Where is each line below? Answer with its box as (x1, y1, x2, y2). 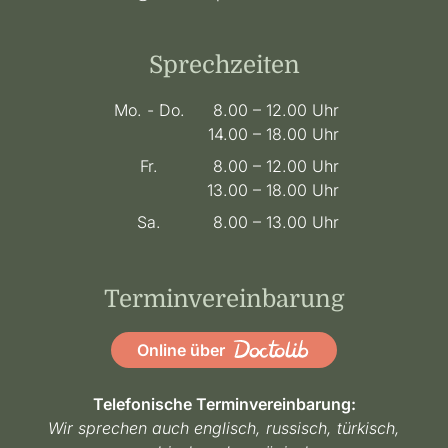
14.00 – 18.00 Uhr (208, 124, 339, 145)
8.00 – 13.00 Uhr (213, 212, 339, 233)
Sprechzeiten (148, 51, 300, 80)
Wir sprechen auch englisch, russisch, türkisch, (48, 418, 400, 439)
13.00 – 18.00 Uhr (207, 180, 339, 201)
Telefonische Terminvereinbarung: (92, 394, 356, 415)
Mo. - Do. (113, 100, 185, 121)
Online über (137, 340, 229, 361)
